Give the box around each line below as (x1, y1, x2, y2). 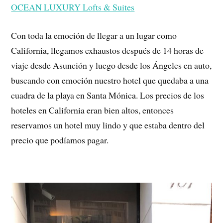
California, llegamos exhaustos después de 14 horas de (11, 44, 204, 56)
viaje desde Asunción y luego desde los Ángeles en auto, (11, 59, 212, 71)
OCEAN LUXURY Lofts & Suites (11, 1, 135, 13)
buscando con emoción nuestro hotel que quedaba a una (11, 74, 209, 86)
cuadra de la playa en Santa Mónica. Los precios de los (11, 89, 205, 101)
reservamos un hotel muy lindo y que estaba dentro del (11, 118, 205, 131)
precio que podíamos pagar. (11, 133, 109, 146)
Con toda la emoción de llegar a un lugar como (11, 29, 177, 41)
